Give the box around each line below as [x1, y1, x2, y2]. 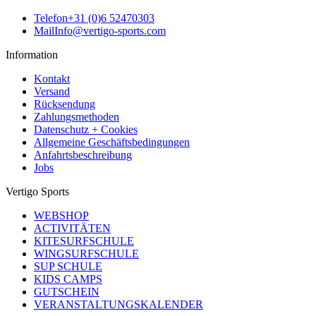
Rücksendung [34, 98, 95, 111]
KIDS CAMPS [34, 273, 102, 286]
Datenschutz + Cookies [34, 123, 138, 136]
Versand [34, 85, 70, 98]
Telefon [34, 12, 68, 25]
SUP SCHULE [34, 260, 102, 273]
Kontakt [34, 73, 70, 85]
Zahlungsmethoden [34, 111, 119, 123]
